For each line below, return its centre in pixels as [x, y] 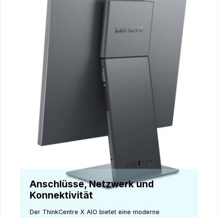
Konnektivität [61, 195]
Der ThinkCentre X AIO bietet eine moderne [95, 212]
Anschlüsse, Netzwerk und [92, 184]
